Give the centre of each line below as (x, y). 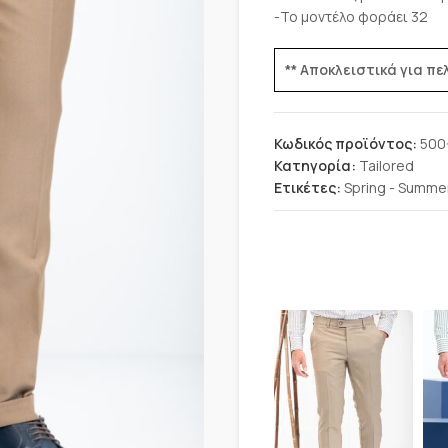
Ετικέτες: (307, 187)
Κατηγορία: (315, 165)
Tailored (386, 165)
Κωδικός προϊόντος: (347, 143)
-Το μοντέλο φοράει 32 (351, 16)
